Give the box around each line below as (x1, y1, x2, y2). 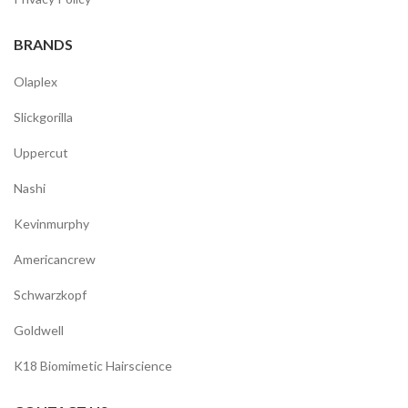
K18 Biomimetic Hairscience (14, 358, 172, 374)
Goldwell (14, 322, 64, 339)
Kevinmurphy (14, 216, 89, 232)
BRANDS (14, 36, 73, 54)
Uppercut (14, 145, 68, 161)
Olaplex (14, 74, 57, 90)
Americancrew (14, 251, 96, 268)
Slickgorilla (14, 109, 73, 126)
